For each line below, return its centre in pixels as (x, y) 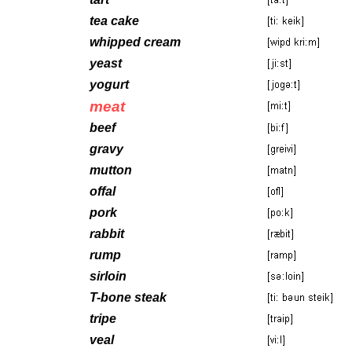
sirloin (108, 276)
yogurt (109, 84)
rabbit (107, 233)
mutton (111, 170)
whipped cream (135, 42)
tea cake (114, 20)
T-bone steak (128, 297)
